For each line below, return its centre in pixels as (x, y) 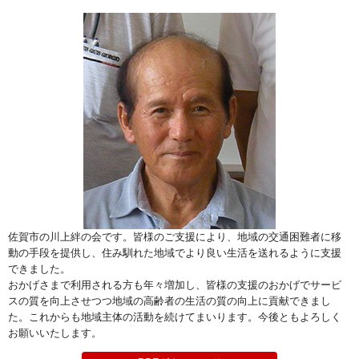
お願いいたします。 (55, 333)
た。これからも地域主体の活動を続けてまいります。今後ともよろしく (175, 317)
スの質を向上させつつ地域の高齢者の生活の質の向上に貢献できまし (169, 301)
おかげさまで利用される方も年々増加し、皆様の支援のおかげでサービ (175, 285)
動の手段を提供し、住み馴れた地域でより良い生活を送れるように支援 (175, 253)
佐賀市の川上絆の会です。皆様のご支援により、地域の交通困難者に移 (175, 237)
